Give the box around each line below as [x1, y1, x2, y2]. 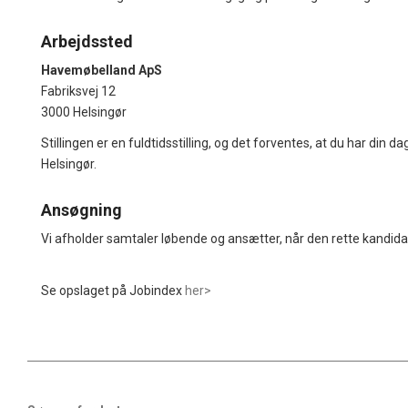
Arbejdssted [41, 31, 133, 51]
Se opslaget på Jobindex [41, 283, 185, 299]
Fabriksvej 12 [41, 83, 116, 98]
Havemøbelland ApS [41, 62, 162, 77]
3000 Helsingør [41, 104, 127, 119]
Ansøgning [41, 199, 122, 219]
